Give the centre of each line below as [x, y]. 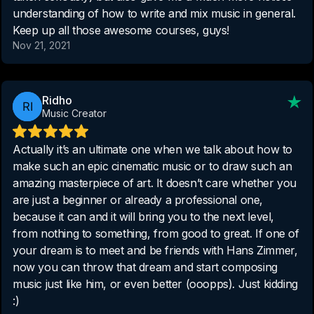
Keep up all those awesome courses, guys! [121, 30]
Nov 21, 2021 [41, 45]
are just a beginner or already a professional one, [138, 199]
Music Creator [74, 113]
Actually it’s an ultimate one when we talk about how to [152, 149]
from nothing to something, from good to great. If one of [156, 233]
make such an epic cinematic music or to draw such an [152, 166]
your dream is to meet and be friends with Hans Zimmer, [155, 250]
